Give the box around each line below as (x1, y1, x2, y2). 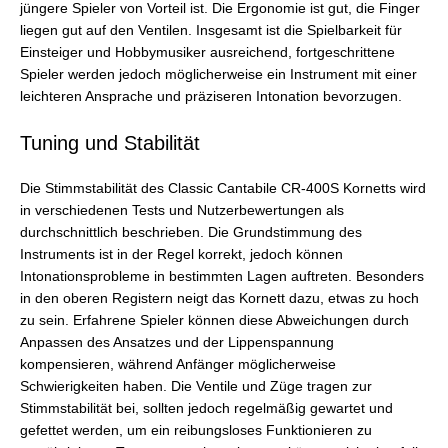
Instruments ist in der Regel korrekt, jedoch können (20, 246, 343, 262)
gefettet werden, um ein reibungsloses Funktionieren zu (20, 422, 372, 438)
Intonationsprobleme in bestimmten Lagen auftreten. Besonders (20, 268, 424, 284)
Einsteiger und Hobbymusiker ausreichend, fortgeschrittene (20, 45, 395, 61)
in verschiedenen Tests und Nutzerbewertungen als (20, 202, 344, 218)
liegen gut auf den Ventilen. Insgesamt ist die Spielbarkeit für (20, 23, 402, 39)
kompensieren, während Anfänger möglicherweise (20, 356, 336, 372)
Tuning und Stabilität (20, 131, 200, 154)
